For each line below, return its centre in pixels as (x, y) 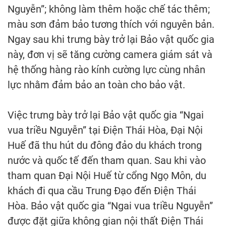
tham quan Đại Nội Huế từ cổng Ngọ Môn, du (107, 176)
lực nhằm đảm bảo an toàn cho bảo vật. (96, 85)
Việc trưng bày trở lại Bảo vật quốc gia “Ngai (106, 115)
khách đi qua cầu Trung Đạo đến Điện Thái (102, 191)
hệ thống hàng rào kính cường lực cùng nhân (106, 70)
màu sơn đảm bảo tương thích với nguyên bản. (111, 24)
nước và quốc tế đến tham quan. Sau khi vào (107, 161)
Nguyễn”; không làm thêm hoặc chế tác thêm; (109, 9)
